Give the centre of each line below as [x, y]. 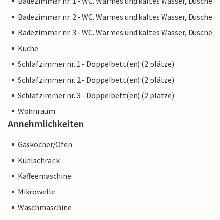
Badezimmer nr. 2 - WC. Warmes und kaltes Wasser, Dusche [115, 17]
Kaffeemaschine [44, 176]
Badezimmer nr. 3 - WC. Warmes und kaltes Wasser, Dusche [115, 33]
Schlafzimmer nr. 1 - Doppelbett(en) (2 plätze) [96, 64]
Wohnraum [36, 111]
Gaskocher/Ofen [45, 145]
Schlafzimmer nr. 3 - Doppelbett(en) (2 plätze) [96, 96]
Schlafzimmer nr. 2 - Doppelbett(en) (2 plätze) [96, 80]
